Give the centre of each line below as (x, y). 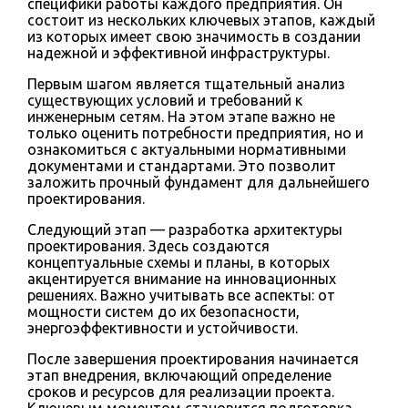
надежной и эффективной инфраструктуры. (178, 52)
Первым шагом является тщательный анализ (186, 83)
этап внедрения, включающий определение (179, 375)
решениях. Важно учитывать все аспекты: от (181, 295)
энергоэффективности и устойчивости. (163, 327)
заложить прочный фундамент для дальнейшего (199, 182)
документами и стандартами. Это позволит (182, 165)
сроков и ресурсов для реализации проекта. (181, 391)
